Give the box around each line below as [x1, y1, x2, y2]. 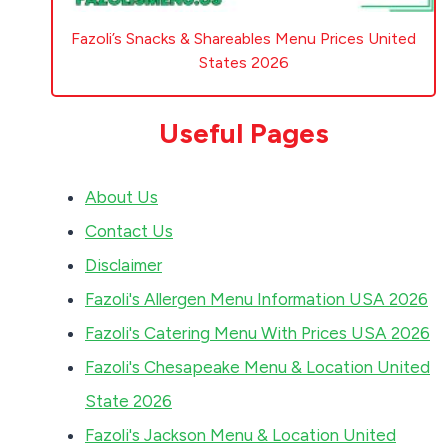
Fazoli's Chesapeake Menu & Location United [85, 356, 430, 377]
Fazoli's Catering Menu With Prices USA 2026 [85, 322, 430, 343]
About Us [85, 186, 158, 207]
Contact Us [85, 220, 173, 241]
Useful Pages [158, 116, 329, 151]
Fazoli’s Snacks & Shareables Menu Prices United [71, 29, 416, 49]
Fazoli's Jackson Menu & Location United [85, 424, 396, 445]
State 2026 [85, 390, 172, 411]
